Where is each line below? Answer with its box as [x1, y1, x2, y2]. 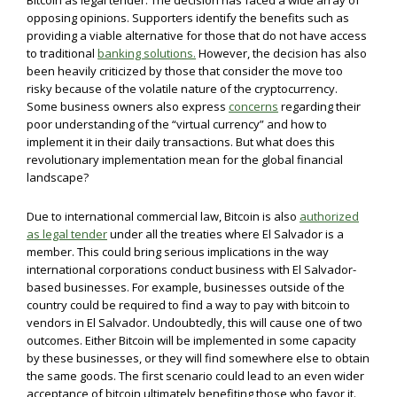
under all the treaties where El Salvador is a [107, 226, 344, 242]
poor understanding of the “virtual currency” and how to [27, 116, 327, 132]
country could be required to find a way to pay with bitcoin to [27, 297, 350, 313]
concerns [229, 98, 278, 114]
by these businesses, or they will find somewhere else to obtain [27, 350, 370, 366]
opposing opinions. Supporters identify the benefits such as [27, 10, 349, 26]
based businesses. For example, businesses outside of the [27, 279, 345, 295]
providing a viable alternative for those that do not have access [27, 27, 367, 43]
